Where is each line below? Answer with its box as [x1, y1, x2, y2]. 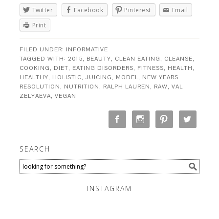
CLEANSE [164, 55, 193, 63]
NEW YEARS [142, 73, 179, 82]
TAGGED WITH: [20, 55, 68, 63]
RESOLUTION [20, 83, 61, 91]
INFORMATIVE [66, 45, 109, 54]
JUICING [86, 73, 112, 82]
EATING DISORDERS [72, 64, 134, 72]
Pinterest [124, 5, 151, 14]
